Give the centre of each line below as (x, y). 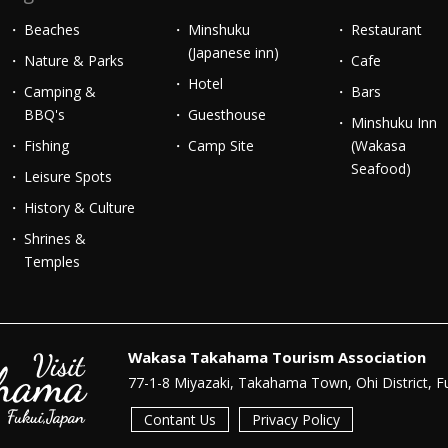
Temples (52, 261)
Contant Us (180, 419)
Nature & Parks (74, 60)
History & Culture (80, 207)
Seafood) (380, 168)
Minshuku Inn (393, 122)
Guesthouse (226, 114)
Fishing (47, 145)
